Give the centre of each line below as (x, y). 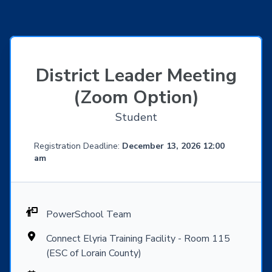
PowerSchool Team (89, 215)
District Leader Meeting (136, 76)
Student (136, 117)
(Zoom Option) (136, 98)
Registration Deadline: (78, 146)
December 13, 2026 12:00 (173, 146)
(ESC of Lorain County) (94, 253)
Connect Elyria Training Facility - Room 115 (138, 239)
